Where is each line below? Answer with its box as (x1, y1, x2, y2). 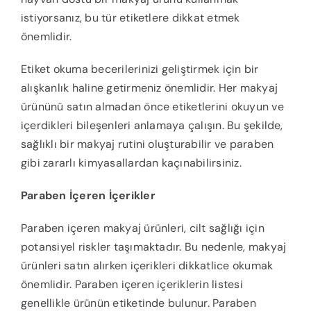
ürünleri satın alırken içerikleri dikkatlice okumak (20, 258, 274, 274)
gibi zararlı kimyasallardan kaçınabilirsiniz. (20, 155, 242, 171)
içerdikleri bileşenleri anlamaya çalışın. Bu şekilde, (20, 118, 283, 133)
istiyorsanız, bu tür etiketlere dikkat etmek (20, 10, 240, 26)
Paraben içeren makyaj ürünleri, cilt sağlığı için (20, 221, 264, 236)
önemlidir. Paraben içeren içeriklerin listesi (20, 277, 243, 292)
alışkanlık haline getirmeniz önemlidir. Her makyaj (20, 81, 278, 96)
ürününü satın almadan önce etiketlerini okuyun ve (20, 99, 284, 115)
